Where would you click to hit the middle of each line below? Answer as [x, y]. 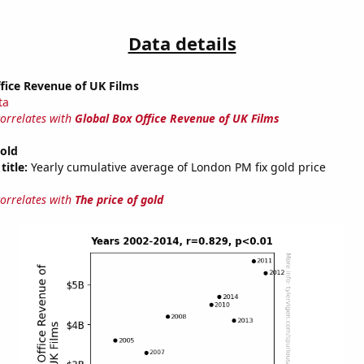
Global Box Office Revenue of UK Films [177, 119]
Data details [182, 43]
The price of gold [119, 200]
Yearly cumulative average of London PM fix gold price [176, 167]
